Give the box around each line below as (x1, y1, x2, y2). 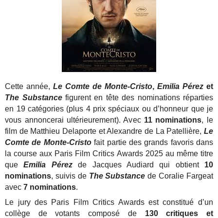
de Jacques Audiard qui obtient (72, 161, 204, 169)
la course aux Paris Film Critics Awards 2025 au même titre (5, 149, 213, 158)
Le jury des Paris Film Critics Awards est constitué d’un (5, 198, 213, 207)
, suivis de (51, 172, 89, 181)
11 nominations (144, 116, 202, 125)
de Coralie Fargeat (145, 172, 213, 181)
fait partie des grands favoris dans (91, 138, 213, 147)
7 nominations (21, 183, 76, 192)
